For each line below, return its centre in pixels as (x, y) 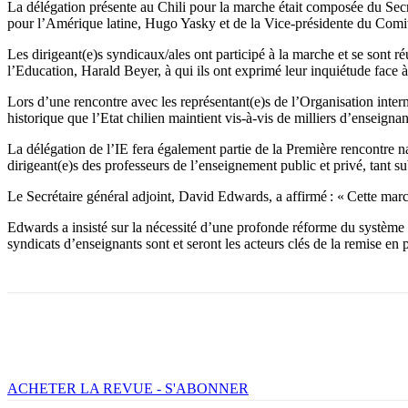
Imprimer (319, 341)
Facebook (67, 341)
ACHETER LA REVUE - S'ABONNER (128, 389)
